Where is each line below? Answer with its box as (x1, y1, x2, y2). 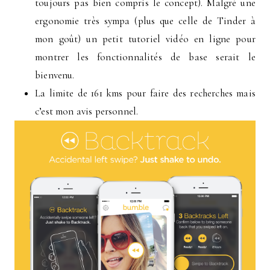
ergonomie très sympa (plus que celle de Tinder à (35, 14, 256, 28)
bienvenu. (35, 69, 75, 82)
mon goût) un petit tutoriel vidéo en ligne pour (35, 33, 256, 46)
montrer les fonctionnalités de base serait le (35, 51, 256, 64)
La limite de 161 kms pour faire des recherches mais (35, 87, 256, 100)
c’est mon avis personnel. (35, 105, 139, 118)
